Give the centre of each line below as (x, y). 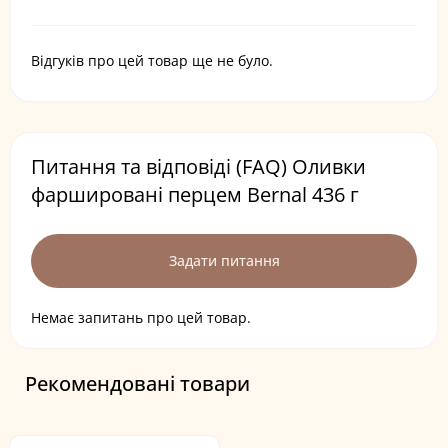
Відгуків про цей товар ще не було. (152, 60)
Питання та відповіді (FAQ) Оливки (198, 166)
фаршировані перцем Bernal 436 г (195, 194)
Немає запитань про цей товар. (141, 317)
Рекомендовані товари (137, 383)
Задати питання (224, 260)
